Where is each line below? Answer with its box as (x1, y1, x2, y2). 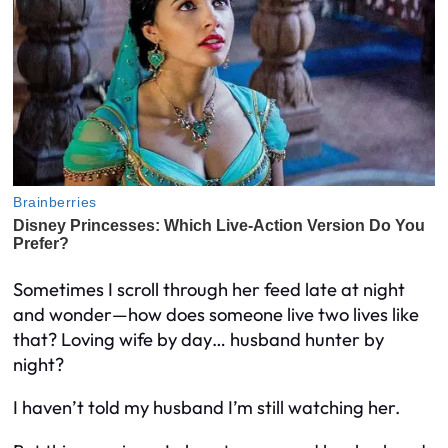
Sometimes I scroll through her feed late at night (13, 278, 405, 302)
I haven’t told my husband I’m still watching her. (13, 396, 400, 420)
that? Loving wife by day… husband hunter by (13, 328, 384, 352)
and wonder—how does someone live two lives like (13, 303, 419, 327)
